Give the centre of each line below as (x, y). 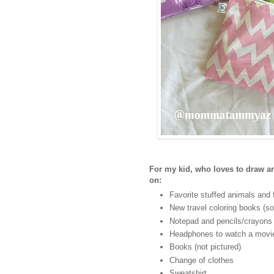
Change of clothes (202, 260)
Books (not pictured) (205, 247)
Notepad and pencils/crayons (221, 221)
